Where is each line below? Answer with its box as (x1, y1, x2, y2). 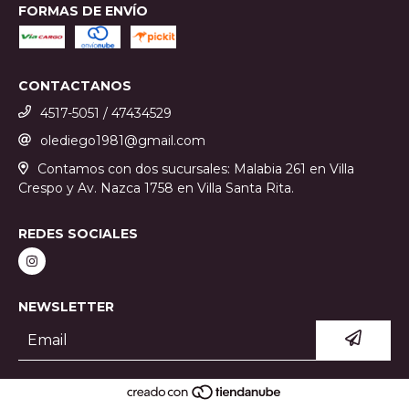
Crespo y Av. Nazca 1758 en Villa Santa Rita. (18, 179, 294, 196)
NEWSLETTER (18, 298, 114, 315)
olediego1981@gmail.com (40, 132, 205, 150)
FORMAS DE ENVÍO (18, 2, 148, 19)
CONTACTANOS (18, 77, 131, 94)
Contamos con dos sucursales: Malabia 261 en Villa (37, 161, 354, 178)
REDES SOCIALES (18, 225, 138, 242)
